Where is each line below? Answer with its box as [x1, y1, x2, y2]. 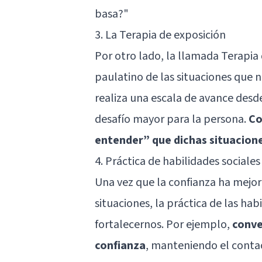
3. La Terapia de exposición [95, 26, 226, 43]
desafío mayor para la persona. [95, 111, 249, 127]
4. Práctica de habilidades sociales [95, 153, 260, 170]
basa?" [95, 5, 129, 22]
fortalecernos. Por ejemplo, [95, 216, 232, 233]
